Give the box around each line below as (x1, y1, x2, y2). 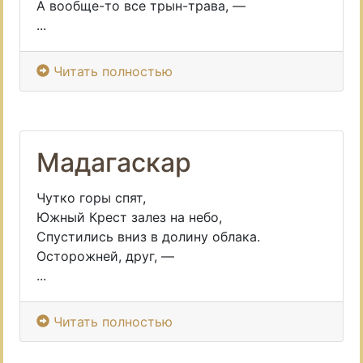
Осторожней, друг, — (36, 248, 174, 264)
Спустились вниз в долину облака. (36, 228, 260, 245)
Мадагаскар (36, 147, 191, 178)
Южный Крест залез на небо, (36, 209, 222, 225)
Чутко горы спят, (36, 190, 146, 206)
